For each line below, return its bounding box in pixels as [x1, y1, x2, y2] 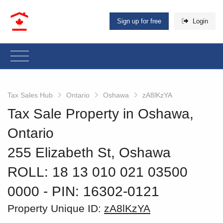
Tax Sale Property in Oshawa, [7, 106, 194, 121]
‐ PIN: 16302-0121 [43, 183, 159, 199]
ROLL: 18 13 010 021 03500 [7, 164, 188, 180]
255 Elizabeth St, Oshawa [7, 144, 171, 160]
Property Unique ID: [7, 202, 104, 214]
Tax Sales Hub [7, 91, 53, 99]
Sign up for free [117, 17, 162, 25]
